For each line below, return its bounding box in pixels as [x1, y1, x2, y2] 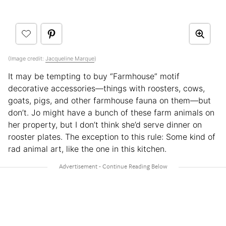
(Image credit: [8, 54, 45, 62]
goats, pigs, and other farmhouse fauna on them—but [8, 95, 211, 105]
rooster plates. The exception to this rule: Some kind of [8, 131, 215, 142]
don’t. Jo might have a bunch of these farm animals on [8, 107, 214, 118]
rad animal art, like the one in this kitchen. [8, 143, 166, 154]
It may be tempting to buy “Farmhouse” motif [8, 71, 180, 81]
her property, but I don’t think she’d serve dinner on [8, 119, 202, 130]
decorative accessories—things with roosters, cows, [8, 83, 205, 93]
